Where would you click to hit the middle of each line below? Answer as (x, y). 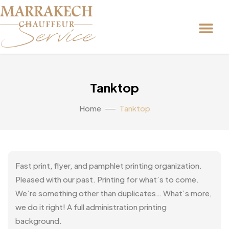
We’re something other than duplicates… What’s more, (114, 193)
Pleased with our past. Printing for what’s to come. (107, 179)
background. (39, 220)
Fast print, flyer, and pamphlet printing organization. (109, 165)
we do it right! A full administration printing (91, 207)
